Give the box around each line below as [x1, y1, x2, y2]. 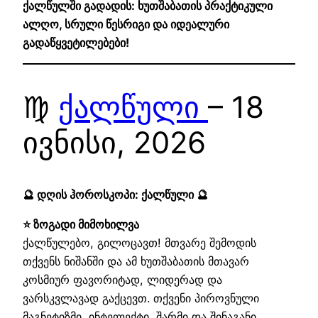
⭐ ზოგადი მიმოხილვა [23, 217, 139, 232]
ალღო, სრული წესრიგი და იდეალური [23, 16, 229, 31]
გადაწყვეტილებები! [23, 35, 129, 50]
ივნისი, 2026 [23, 124, 206, 160]
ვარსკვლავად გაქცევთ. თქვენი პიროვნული [23, 291, 259, 306]
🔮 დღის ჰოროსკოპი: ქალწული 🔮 [23, 187, 208, 202]
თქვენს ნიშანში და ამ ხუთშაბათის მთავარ [23, 254, 249, 269]
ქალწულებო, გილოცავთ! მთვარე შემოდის [23, 236, 256, 251]
